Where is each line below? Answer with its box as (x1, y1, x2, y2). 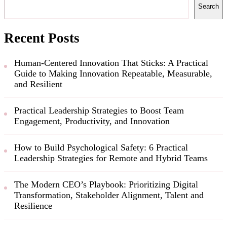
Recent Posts (4, 30, 80, 46)
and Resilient (14, 79, 62, 89)
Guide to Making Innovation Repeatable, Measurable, (14, 68, 212, 79)
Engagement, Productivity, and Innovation (14, 116, 170, 126)
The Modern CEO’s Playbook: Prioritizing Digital (14, 179, 198, 190)
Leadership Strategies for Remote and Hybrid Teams (14, 153, 208, 163)
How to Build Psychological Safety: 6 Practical (14, 142, 188, 153)
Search (198, 3, 219, 11)
